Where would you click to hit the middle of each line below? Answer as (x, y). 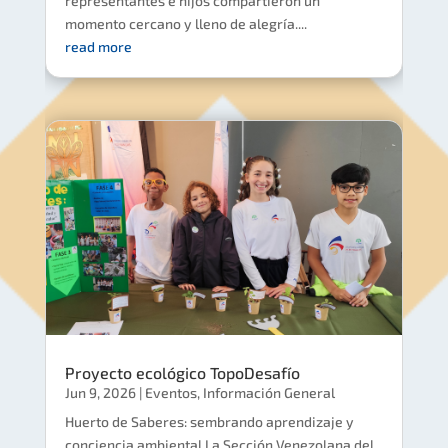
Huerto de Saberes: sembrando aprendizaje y (209, 421)
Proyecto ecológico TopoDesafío (182, 372)
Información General (268, 392)
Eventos (170, 392)
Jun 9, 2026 (100, 392)
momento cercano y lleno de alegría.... (185, 24)
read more (98, 47)
